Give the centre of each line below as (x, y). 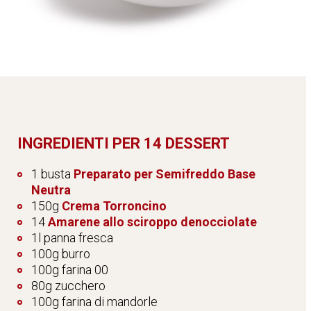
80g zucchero (68, 286)
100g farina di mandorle (94, 302)
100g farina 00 (70, 270)
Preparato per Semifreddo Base (165, 174)
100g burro (61, 254)
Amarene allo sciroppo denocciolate (152, 222)
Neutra (51, 190)
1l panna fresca (72, 238)
